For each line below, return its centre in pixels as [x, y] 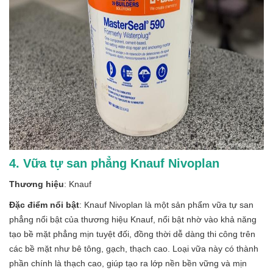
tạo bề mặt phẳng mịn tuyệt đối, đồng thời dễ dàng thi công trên [132, 234]
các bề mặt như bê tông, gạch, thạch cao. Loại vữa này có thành [134, 248]
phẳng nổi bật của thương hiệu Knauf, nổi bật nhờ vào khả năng [133, 219]
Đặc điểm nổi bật [44, 204]
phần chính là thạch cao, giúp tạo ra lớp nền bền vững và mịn [128, 263]
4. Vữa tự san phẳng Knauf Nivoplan [114, 163]
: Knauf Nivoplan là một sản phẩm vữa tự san [166, 204]
